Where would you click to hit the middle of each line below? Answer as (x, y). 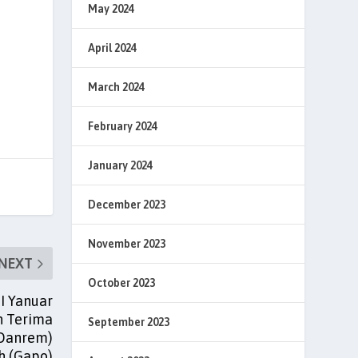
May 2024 (111, 9)
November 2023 (127, 244)
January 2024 (121, 165)
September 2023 (129, 322)
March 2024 (117, 87)
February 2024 (123, 126)
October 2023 (122, 283)
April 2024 (113, 48)
